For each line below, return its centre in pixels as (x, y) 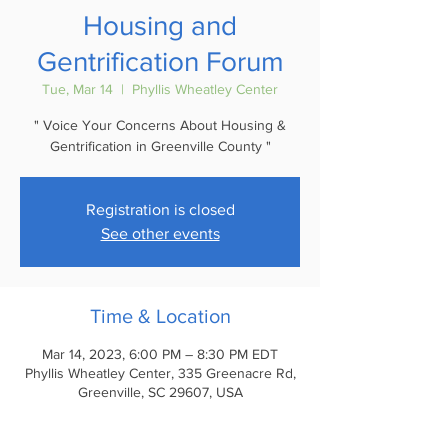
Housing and (160, 25)
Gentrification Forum (160, 61)
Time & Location (160, 316)
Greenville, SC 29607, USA (160, 392)
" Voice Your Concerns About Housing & (160, 125)
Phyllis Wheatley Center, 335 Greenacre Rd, (160, 373)
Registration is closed (160, 209)
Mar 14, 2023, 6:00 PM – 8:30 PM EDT (160, 354)
